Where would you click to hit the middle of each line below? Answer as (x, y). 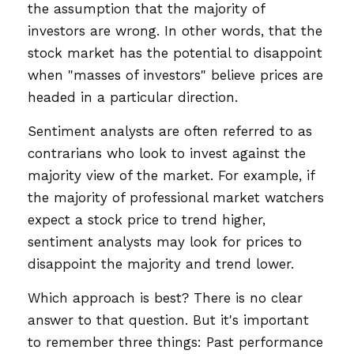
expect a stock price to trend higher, (147, 220)
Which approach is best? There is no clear (165, 298)
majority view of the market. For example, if (171, 175)
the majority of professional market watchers (176, 198)
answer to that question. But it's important (168, 320)
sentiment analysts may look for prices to (165, 242)
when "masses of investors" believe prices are (175, 75)
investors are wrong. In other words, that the (175, 31)
